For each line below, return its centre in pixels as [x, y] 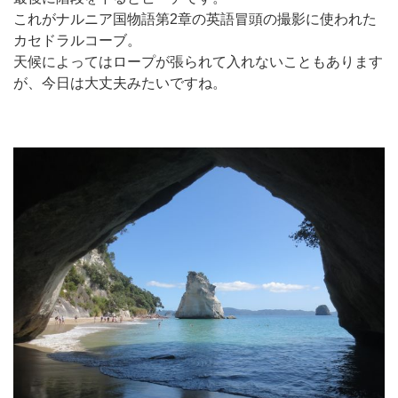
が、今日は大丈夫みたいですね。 [120, 84]
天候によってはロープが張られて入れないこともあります [198, 62]
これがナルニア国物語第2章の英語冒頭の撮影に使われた [195, 20]
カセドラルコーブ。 [77, 41]
